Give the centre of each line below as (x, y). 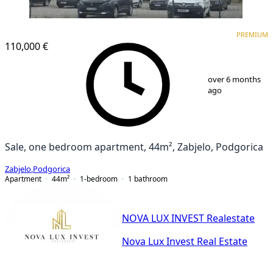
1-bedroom (99, 179)
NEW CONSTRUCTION (97, 27)
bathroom (151, 179)
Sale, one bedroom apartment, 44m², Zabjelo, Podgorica (134, 147)
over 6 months (235, 79)
